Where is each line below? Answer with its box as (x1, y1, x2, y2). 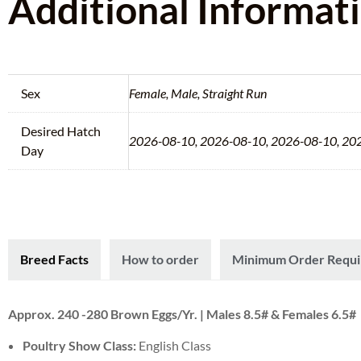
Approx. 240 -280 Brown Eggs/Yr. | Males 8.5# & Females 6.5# (8, 305, 356, 322)
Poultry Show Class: (23, 337, 139, 353)
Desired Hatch (21, 122, 101, 139)
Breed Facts (20, 251, 89, 267)
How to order (122, 251, 199, 267)
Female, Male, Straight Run (129, 85, 267, 101)
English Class (139, 337, 211, 353)
